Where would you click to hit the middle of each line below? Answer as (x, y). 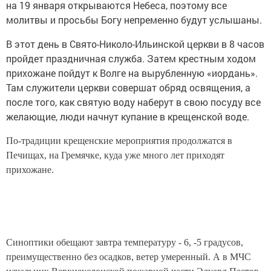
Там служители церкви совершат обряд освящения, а (128, 88)
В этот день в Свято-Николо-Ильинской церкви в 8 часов (135, 44)
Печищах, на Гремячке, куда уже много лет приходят (115, 155)
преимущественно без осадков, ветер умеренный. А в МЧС (129, 257)
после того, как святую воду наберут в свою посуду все (133, 102)
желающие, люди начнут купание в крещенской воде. (128, 117)
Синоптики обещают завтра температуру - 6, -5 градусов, (125, 243)
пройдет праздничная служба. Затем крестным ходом (131, 59)
